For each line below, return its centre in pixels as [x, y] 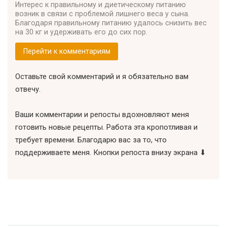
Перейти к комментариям [67, 51]
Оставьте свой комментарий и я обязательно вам [102, 77]
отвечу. [28, 89]
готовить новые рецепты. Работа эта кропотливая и [106, 127]
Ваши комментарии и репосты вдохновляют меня [102, 115]
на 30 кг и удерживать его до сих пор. [81, 32]
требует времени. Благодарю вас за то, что [91, 140]
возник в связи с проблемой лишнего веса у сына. [102, 13]
